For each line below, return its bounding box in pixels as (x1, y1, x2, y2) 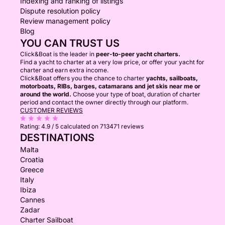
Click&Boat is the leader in (20, 50, 96, 58)
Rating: (20, 123, 41, 130)
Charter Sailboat (20, 215, 73, 224)
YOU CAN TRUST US (20, 37, 120, 49)
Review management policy (20, 17, 110, 25)
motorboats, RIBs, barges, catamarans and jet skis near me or (20, 82, 200, 90)
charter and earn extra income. (20, 66, 108, 74)
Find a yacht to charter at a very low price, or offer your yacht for (20, 58, 204, 66)
